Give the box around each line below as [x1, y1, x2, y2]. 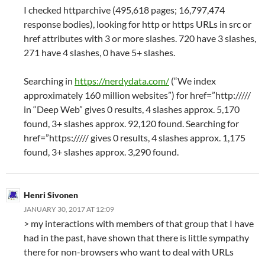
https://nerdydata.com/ [75, 75, 169, 87]
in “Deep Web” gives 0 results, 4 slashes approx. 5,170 [24, 104, 240, 115]
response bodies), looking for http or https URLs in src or [24, 18, 251, 30]
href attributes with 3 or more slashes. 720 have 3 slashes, [24, 33, 256, 44]
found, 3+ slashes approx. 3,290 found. [24, 146, 179, 158]
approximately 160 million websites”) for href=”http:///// [24, 89, 251, 101]
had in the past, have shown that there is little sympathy [24, 232, 249, 244]
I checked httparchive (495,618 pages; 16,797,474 [24, 4, 225, 16]
